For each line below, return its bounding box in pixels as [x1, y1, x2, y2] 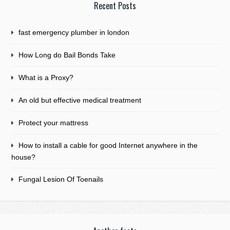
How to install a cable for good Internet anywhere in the [18, 141, 198, 149]
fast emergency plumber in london [18, 28, 130, 36]
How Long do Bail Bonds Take [18, 50, 116, 59]
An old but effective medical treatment [18, 95, 142, 104]
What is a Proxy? [18, 73, 74, 82]
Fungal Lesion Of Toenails [18, 175, 104, 183]
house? [11, 152, 36, 161]
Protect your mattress [18, 118, 89, 127]
